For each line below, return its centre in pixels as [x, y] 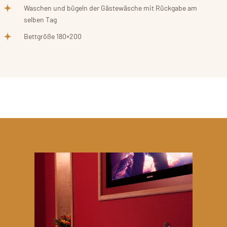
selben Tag [40, 19]
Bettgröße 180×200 [53, 36]
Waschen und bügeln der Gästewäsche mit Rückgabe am [110, 8]
